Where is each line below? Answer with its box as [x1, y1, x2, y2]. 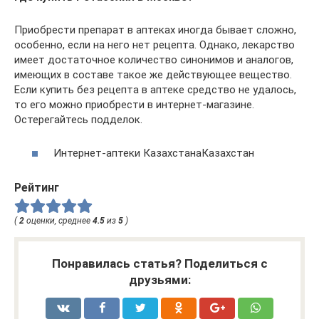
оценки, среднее [24, 216, 93, 226]
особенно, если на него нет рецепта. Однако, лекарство [14, 38, 295, 51]
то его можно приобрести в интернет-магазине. [14, 98, 254, 111]
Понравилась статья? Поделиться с [51, 256, 268, 271]
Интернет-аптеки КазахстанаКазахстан [53, 146, 254, 159]
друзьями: [128, 273, 191, 288]
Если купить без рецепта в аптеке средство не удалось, [14, 83, 296, 96]
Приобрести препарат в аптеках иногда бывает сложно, [14, 23, 296, 36]
